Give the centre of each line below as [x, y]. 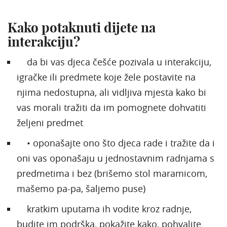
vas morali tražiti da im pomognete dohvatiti [111, 107]
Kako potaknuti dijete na [82, 27]
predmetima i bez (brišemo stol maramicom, [112, 173]
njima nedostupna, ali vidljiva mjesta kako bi [111, 92]
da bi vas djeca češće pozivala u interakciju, [114, 62]
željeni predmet [50, 122]
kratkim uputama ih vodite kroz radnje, [104, 209]
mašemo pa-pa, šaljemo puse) [81, 188]
